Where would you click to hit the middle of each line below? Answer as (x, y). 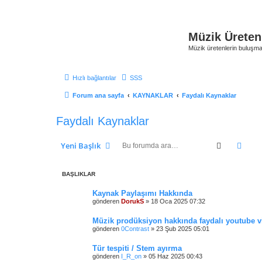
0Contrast (135, 228)
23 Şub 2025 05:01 (183, 228)
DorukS (132, 201)
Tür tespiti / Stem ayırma (137, 248)
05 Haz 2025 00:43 (175, 256)
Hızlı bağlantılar (94, 77)
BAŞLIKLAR (79, 174)
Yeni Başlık (81, 145)
